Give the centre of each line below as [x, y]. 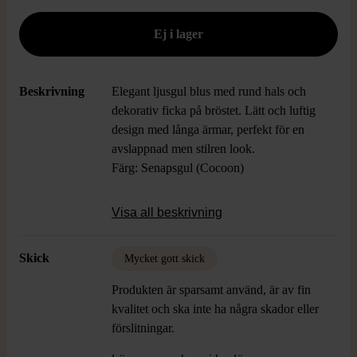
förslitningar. [143, 328]
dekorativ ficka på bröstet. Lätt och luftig [214, 110]
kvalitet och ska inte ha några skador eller [215, 309]
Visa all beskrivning [167, 212]
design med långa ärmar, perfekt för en [208, 129]
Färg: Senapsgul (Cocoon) [179, 168]
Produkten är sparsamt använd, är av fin [211, 290]
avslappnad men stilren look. [183, 149]
